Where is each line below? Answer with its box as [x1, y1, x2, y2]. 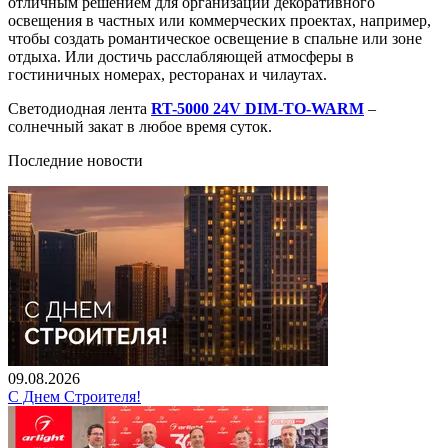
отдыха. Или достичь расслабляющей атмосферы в [8, 47, 354, 65]
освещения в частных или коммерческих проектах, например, [8, 11, 431, 29]
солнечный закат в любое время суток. [8, 117, 272, 135]
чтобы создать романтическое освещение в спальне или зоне [8, 29, 422, 47]
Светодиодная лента [8, 99, 151, 117]
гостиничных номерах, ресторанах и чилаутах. [8, 65, 327, 83]
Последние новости [8, 151, 143, 169]
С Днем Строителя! [8, 387, 141, 405]
